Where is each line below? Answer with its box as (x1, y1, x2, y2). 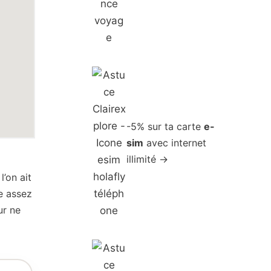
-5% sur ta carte (126, 120, 204, 132)
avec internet (143, 136, 207, 149)
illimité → (126, 152, 169, 165)
